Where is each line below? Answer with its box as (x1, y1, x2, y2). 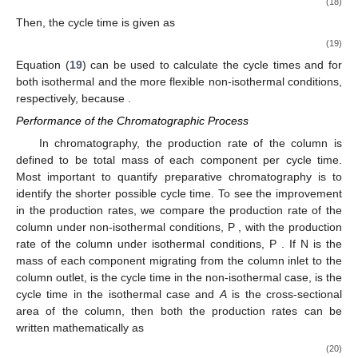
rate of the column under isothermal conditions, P (16, 237, 276, 250)
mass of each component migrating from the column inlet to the (16, 253, 342, 267)
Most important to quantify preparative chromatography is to (16, 169, 342, 183)
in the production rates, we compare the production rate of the (16, 203, 342, 217)
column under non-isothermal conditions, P (16, 220, 235, 233)
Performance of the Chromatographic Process (16, 113, 249, 127)
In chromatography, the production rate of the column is (38, 136, 342, 149)
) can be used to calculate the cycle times (82, 58, 305, 71)
